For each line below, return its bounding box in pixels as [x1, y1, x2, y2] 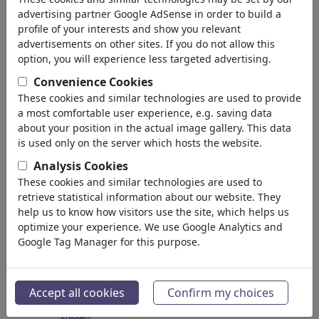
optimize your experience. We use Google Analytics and [18, 220, 283, 234]
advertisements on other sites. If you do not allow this [18, 37, 275, 51]
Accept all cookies [29, 285, 125, 300]
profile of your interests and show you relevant [18, 22, 241, 36]
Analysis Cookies [33, 158, 128, 174]
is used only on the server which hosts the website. [18, 136, 262, 150]
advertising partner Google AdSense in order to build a [18, 7, 281, 21]
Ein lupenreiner [48, 303, 102, 313]
